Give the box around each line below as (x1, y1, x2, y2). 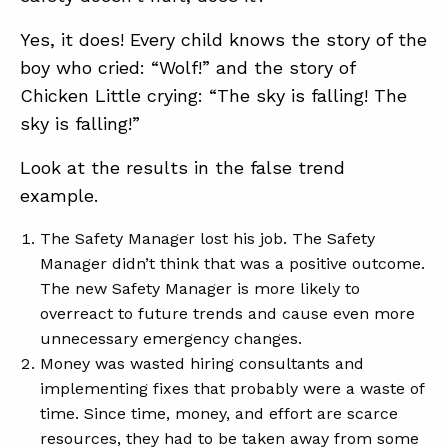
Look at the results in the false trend (20, 157, 345, 178)
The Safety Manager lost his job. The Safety (40, 229, 375, 248)
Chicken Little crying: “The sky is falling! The (20, 85, 407, 106)
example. (20, 185, 98, 206)
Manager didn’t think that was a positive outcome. (40, 254, 425, 273)
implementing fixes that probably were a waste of (40, 379, 424, 398)
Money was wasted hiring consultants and (40, 354, 364, 373)
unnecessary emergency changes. (40, 329, 302, 348)
